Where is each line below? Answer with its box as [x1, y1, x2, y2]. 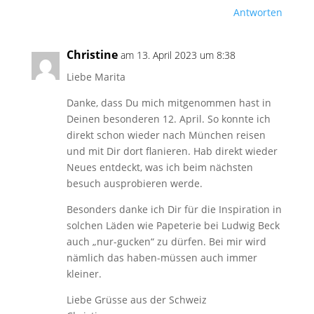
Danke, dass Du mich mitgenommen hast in [66, 96, 271, 109]
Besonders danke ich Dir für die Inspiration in [66, 203, 282, 216]
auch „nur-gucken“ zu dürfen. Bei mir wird [66, 235, 266, 248]
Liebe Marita [66, 70, 125, 83]
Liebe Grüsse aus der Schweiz [66, 293, 207, 306]
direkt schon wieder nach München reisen [66, 128, 266, 142]
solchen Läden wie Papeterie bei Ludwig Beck [66, 219, 280, 232]
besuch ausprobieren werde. [66, 177, 203, 190]
